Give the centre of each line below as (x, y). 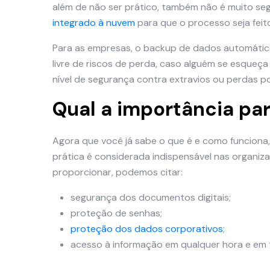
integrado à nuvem (94, 23)
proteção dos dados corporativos (147, 229)
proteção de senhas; (116, 213)
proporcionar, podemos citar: (118, 172)
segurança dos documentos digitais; (151, 197)
